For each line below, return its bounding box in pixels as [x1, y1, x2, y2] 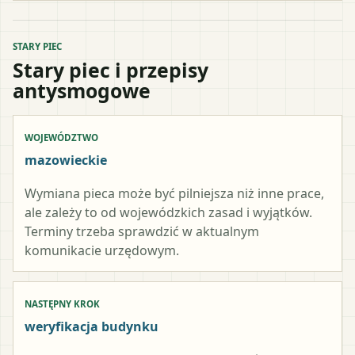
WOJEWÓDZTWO [25, 131, 98, 143]
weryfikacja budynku [25, 317, 158, 335]
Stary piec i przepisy [13, 55, 208, 83]
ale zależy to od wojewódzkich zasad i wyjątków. [25, 203, 312, 221]
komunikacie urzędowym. [25, 241, 179, 259]
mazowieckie [25, 151, 107, 169]
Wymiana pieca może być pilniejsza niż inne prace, [25, 184, 324, 202]
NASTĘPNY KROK [25, 297, 100, 310]
